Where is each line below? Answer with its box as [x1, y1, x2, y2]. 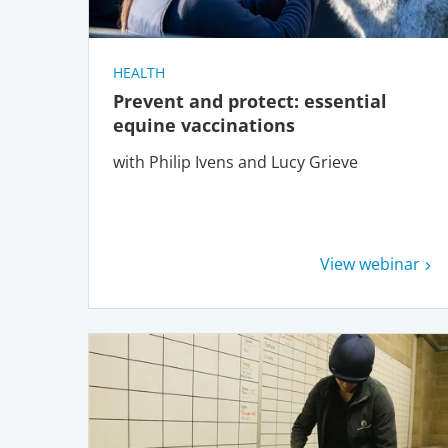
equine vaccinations [113, 113, 305, 138]
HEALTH [113, 63, 165, 83]
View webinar [320, 253, 421, 276]
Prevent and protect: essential [113, 89, 387, 114]
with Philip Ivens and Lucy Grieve [113, 151, 358, 174]
